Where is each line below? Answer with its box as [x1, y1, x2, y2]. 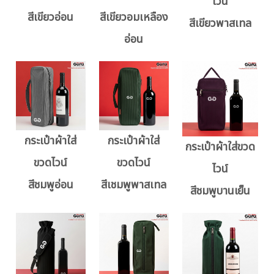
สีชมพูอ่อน [28, 177, 73, 194]
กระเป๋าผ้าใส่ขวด [185, 139, 255, 156]
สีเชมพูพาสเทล [101, 177, 167, 194]
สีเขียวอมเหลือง [99, 9, 168, 26]
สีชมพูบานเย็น [190, 183, 250, 200]
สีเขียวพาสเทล [188, 15, 251, 32]
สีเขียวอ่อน [28, 9, 74, 26]
